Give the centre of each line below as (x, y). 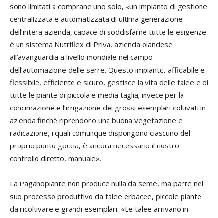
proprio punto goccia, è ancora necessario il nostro (94, 146)
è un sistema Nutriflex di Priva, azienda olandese (91, 45)
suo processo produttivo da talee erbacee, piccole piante (106, 196)
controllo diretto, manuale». (55, 158)
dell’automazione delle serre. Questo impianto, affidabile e (107, 70)
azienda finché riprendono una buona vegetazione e (96, 120)
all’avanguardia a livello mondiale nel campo (81, 57)
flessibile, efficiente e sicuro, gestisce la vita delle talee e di (109, 82)
